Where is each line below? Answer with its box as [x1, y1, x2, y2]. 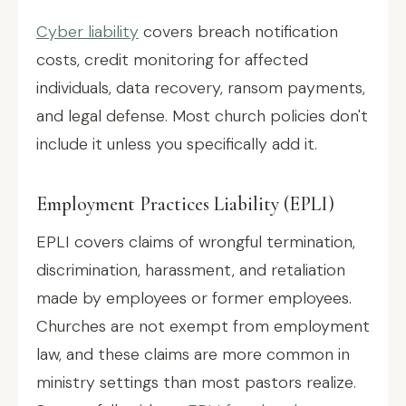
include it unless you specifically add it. [36, 133, 317, 155]
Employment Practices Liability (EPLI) [36, 192, 334, 216]
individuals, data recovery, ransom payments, [36, 77, 365, 99]
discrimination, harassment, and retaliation [36, 259, 345, 281]
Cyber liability [36, 21, 139, 43]
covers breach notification [139, 21, 338, 43]
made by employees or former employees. [36, 287, 352, 309]
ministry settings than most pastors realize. [36, 372, 356, 393]
